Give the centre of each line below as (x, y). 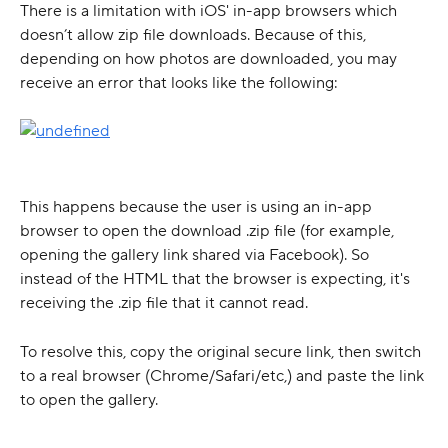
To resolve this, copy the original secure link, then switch (222, 351)
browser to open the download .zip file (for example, (209, 231)
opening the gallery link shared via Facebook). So (196, 255)
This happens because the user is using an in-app (198, 207)
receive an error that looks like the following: (179, 83)
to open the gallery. (89, 399)
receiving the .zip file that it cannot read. (164, 303)
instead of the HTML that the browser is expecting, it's (217, 279)
